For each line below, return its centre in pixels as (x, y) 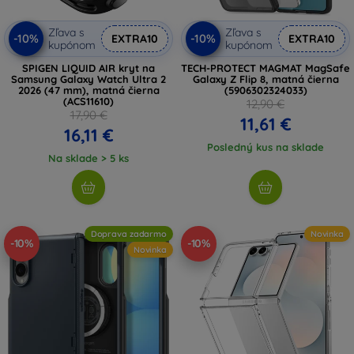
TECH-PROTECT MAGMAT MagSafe (265, 68)
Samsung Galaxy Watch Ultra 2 (88, 79)
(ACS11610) (88, 101)
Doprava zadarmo (128, 233)
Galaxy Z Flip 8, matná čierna (265, 79)
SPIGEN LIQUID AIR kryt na (88, 68)
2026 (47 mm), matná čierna (88, 90)
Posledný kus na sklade (265, 147)
